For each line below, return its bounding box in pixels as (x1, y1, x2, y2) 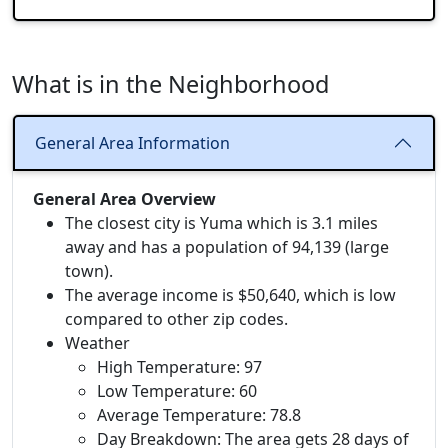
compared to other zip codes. (65, 308, 288, 331)
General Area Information (35, 131, 230, 154)
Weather (65, 332, 130, 355)
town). (65, 260, 113, 283)
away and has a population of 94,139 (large (65, 236, 389, 259)
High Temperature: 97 (97, 356, 262, 379)
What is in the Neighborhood (12, 68, 329, 101)
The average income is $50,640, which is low (65, 284, 396, 307)
